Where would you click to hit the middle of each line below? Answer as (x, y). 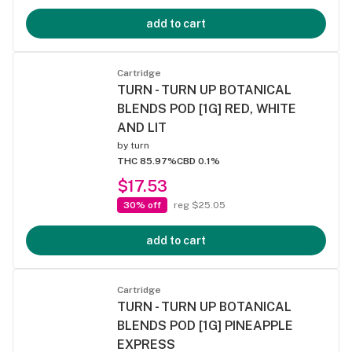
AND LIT (142, 128)
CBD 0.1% (198, 161)
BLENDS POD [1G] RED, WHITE (207, 109)
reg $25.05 (200, 205)
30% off (142, 205)
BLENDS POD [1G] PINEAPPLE (205, 326)
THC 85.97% (147, 161)
